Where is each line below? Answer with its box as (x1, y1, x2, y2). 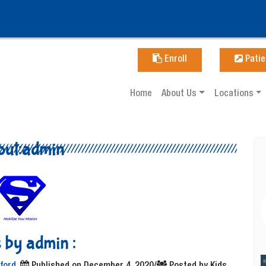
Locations (214, 90, 256, 99)
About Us (161, 90, 199, 99)
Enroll (162, 55, 187, 65)
